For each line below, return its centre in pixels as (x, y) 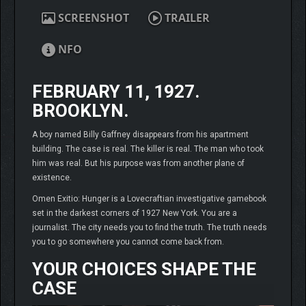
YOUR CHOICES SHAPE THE (144, 269)
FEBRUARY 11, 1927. (116, 92)
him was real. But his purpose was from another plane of (138, 164)
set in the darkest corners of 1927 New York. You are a (135, 213)
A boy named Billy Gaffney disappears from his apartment (140, 135)
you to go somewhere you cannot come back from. (128, 242)
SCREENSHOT (92, 18)
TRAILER (186, 18)
